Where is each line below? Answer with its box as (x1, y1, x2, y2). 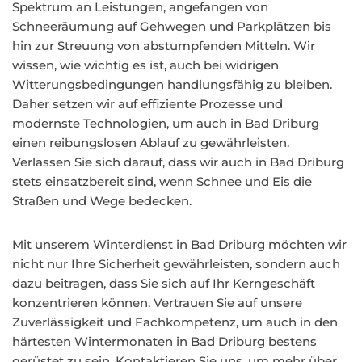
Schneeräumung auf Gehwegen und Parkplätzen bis (12, 19, 331, 34)
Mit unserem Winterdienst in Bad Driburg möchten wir (12, 237, 347, 252)
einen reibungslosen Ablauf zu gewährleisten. (12, 135, 289, 150)
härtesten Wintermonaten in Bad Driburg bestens (12, 334, 317, 349)
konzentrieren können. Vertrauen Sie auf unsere (12, 295, 302, 310)
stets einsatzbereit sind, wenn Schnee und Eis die (12, 174, 312, 189)
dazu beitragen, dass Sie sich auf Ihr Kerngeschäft (12, 276, 315, 291)
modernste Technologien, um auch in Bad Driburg (12, 116, 319, 131)
